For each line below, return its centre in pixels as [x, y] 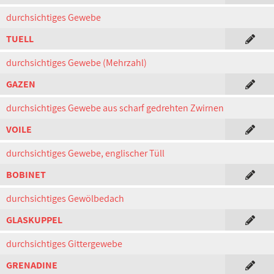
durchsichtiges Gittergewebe [64, 244]
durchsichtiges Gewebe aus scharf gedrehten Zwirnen [115, 108]
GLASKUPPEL [34, 220]
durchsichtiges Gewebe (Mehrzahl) [76, 63]
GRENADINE [32, 265]
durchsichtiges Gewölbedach [65, 198]
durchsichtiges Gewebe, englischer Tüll [85, 153]
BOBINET [26, 175]
